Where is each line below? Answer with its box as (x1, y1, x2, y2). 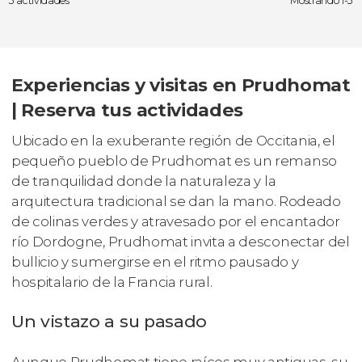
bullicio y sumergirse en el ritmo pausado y (11, 253, 299, 270)
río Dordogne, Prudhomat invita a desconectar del (11, 233, 350, 250)
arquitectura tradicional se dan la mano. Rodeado (11, 192, 341, 209)
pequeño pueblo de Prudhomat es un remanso (11, 152, 337, 169)
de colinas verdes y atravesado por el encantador (11, 213, 340, 229)
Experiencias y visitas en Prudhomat (11, 74, 351, 97)
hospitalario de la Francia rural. (11, 273, 213, 290)
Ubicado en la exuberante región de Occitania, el (11, 132, 335, 149)
